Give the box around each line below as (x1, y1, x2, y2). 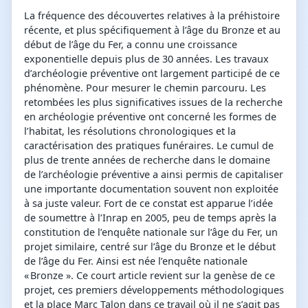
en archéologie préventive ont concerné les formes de (24, 110, 276, 124)
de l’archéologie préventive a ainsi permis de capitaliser (24, 168, 283, 181)
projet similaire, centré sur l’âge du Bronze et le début (24, 240, 276, 254)
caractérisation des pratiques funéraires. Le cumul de (24, 139, 274, 153)
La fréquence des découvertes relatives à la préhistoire (24, 9, 280, 23)
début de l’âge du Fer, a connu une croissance (24, 38, 237, 52)
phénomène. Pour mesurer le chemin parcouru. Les (24, 81, 266, 95)
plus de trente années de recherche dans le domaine (24, 153, 270, 167)
